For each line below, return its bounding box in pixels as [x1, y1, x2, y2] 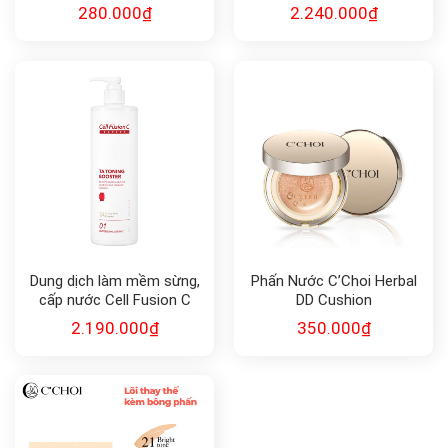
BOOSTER [82, 329, 147, 348]
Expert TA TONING [53, 310, 176, 329]
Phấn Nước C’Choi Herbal [250, 272, 417, 291]
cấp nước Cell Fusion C [38, 291, 191, 310]
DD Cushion [295, 291, 372, 310]
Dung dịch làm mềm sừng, [29, 272, 200, 291]
